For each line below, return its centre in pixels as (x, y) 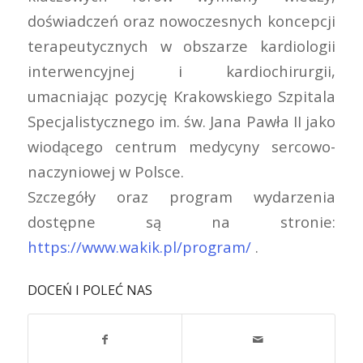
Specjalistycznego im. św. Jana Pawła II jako (181, 121)
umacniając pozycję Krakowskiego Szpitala (181, 96)
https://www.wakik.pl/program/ (139, 246)
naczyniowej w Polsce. (105, 171)
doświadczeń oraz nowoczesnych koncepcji (181, 20)
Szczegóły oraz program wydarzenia (181, 196)
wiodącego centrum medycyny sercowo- (181, 146)
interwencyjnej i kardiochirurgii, (181, 70)
